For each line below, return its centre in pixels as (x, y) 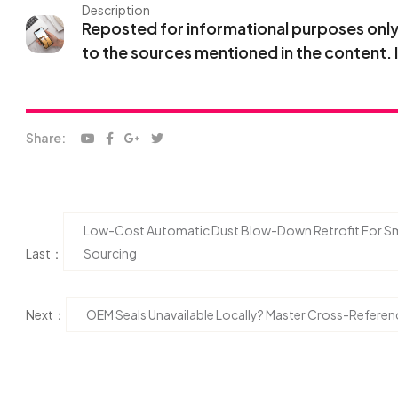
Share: (46, 138)
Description (116, 10)
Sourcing (110, 253)
